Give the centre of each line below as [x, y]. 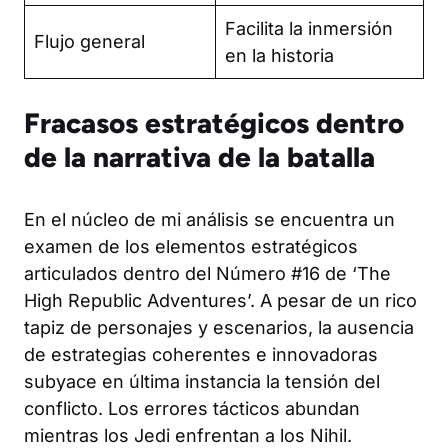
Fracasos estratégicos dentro [214, 122]
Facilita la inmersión [309, 28]
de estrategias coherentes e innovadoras [201, 354]
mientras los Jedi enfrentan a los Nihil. [188, 435]
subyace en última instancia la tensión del [202, 381]
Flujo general [89, 41]
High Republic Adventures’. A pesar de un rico [220, 300]
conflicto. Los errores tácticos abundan [192, 408]
